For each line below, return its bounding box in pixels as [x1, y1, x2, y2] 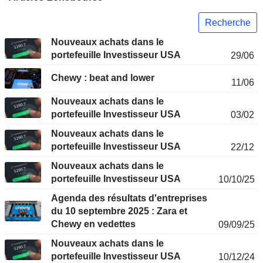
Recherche [205, 17, 251, 28]
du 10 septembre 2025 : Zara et [51, 206, 187, 217]
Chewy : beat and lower [89, 73, 154, 83]
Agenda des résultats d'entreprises [51, 193, 207, 204]
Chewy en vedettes [51, 219, 136, 230]
